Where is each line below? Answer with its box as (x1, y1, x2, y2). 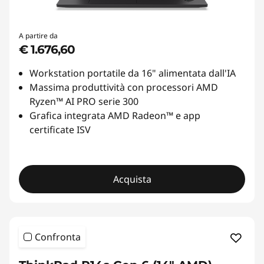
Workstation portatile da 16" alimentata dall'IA (29, 67, 236, 80)
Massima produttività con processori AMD (29, 81, 218, 94)
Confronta (35, 230, 81, 244)
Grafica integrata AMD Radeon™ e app (29, 109, 200, 123)
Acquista (113, 173, 151, 186)
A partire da (19, 31, 58, 41)
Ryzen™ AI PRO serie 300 (29, 95, 138, 108)
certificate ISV (29, 123, 91, 137)
